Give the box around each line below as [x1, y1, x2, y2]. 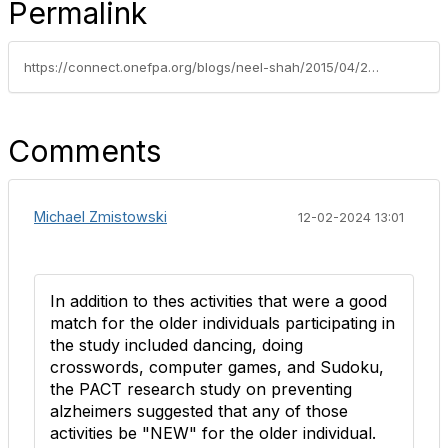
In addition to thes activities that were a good [50, 291, 387, 311]
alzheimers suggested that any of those [50, 401, 348, 421]
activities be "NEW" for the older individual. [50, 423, 381, 443]
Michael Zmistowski [34, 208, 167, 225]
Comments [8, 133, 161, 169]
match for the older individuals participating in [50, 313, 395, 333]
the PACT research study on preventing [50, 379, 352, 399]
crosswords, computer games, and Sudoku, [50, 357, 384, 377]
